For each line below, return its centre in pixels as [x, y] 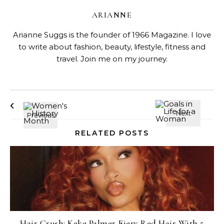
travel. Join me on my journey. [112, 59]
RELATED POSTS [112, 133]
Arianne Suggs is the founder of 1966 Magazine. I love [112, 35]
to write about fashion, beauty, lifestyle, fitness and [112, 47]
